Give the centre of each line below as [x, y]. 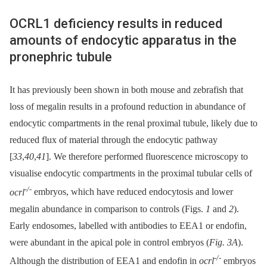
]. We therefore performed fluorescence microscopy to [147, 157]
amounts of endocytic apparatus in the [123, 41]
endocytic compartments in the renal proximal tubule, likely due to [133, 123]
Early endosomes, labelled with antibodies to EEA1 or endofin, [128, 225]
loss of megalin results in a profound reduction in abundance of [128, 107]
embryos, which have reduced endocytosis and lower [132, 192]
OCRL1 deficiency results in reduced [116, 24]
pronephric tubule [61, 57]
